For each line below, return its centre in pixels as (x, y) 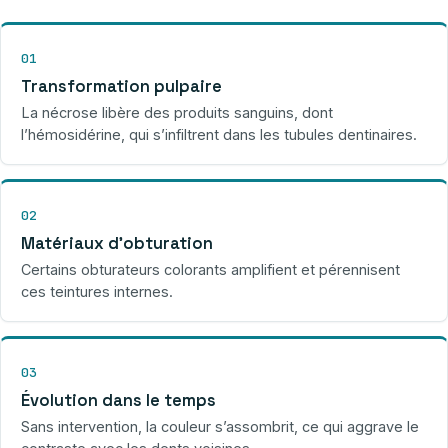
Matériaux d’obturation (117, 243)
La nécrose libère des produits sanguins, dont (177, 112)
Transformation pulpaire (121, 86)
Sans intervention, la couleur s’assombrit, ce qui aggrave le (220, 426)
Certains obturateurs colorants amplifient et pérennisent (210, 269)
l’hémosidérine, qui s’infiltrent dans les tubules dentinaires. (219, 134)
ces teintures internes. (97, 291)
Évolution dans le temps (118, 400)
